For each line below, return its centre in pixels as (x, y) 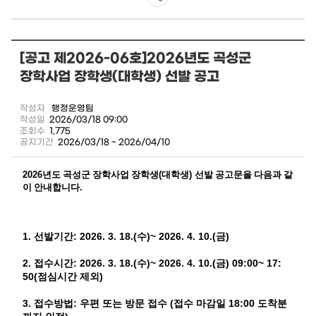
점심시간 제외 (68, 277)
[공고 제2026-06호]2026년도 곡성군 (135, 59)
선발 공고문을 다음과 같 (244, 175)
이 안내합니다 (51, 188)
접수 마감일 (201, 304)
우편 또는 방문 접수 (125, 304)
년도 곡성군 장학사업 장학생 (101, 175)
